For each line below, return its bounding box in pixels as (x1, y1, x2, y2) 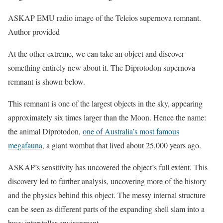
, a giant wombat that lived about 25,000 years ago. (42, 140, 201, 151)
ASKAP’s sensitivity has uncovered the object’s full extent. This (8, 162, 208, 173)
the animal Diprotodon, (8, 126, 83, 137)
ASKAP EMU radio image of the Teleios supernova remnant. (8, 12, 201, 23)
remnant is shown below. (8, 76, 85, 87)
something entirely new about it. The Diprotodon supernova (8, 62, 195, 73)
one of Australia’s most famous (83, 126, 179, 137)
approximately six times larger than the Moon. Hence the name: (8, 112, 206, 123)
